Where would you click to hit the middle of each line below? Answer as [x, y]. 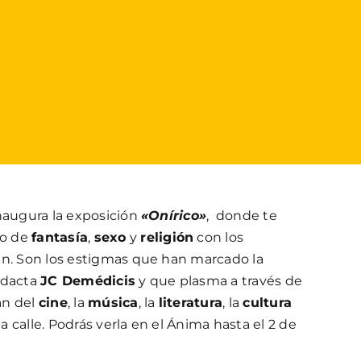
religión [167, 237]
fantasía [60, 237]
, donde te [242, 215]
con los [219, 237]
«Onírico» [174, 215]
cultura [268, 302]
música [113, 302]
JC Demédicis [88, 280]
